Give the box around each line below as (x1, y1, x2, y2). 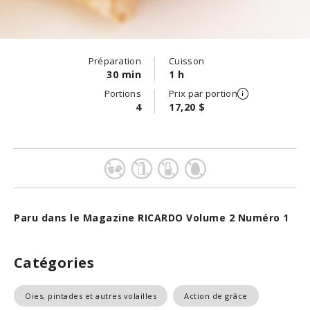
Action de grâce (184, 291, 248, 301)
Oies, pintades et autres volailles (25, 291, 156, 301)
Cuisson (169, 55, 205, 67)
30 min (107, 68, 141, 81)
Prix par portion (169, 87, 237, 100)
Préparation (88, 55, 141, 67)
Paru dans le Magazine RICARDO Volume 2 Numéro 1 (14, 211, 289, 224)
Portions (104, 87, 141, 100)
